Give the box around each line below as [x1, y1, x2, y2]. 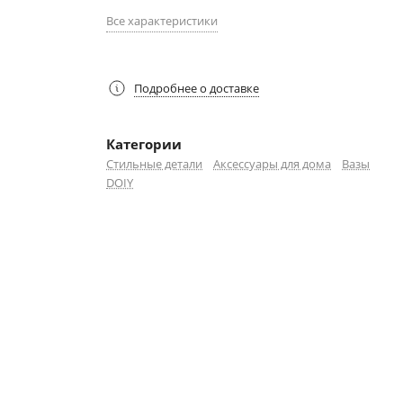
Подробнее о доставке [134, 79, 259, 96]
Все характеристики [106, 13, 218, 29]
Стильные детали [106, 156, 202, 172]
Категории [106, 135, 182, 153]
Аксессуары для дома [213, 156, 331, 172]
